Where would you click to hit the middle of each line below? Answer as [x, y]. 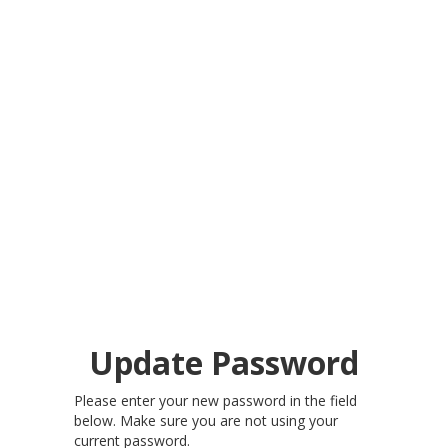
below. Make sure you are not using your [206, 420]
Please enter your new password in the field [215, 400]
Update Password [224, 362]
